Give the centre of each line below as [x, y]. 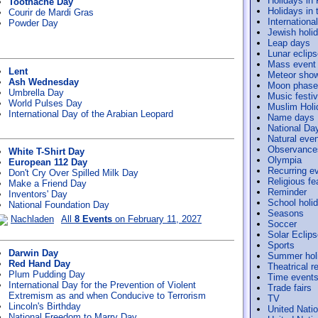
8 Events [93, 219]
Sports [281, 245]
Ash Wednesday [44, 82]
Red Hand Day [39, 264]
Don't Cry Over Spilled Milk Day [73, 173]
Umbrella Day [36, 93]
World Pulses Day [45, 103]
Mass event [292, 64]
